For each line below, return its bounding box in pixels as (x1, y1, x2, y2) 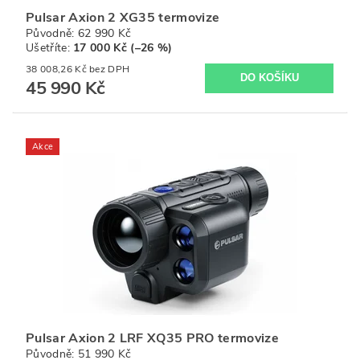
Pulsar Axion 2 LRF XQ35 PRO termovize (26, 329, 279, 347)
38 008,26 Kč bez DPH (89, 62, 130, 76)
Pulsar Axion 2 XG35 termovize (26, 8, 220, 27)
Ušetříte (26, 39, 67, 55)
